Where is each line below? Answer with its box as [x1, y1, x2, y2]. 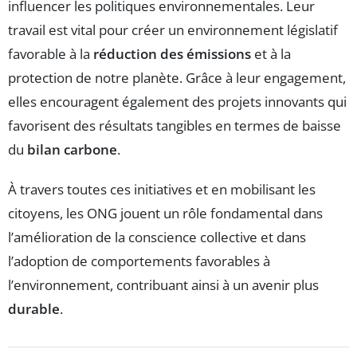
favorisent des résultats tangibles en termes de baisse [8, 116, 341, 135]
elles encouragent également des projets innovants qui [8, 92, 347, 112]
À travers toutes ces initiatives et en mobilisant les [8, 180, 316, 199]
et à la [251, 45, 291, 64]
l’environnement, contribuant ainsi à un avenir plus [8, 276, 319, 295]
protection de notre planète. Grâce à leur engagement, [8, 69, 346, 88]
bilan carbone [27, 140, 117, 159]
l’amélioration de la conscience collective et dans [8, 228, 306, 247]
